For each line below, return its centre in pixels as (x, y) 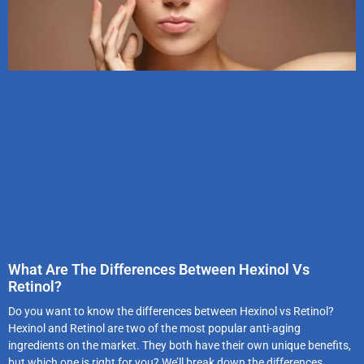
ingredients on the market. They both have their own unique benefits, (180, 346)
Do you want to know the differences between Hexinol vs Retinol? (171, 312)
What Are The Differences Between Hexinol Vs (159, 270)
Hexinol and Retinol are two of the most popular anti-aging (154, 329)
